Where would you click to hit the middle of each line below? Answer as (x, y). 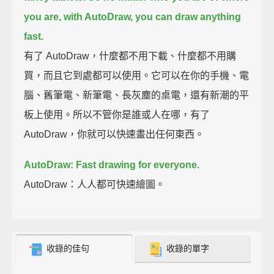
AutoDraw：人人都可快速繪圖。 (95, 184)
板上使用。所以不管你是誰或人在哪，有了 (117, 114)
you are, (43, 17)
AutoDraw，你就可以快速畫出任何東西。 (114, 134)
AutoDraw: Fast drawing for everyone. (112, 165)
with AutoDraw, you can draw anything (153, 17)
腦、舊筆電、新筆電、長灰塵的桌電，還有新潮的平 (137, 95)
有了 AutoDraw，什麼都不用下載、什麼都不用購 (130, 56)
